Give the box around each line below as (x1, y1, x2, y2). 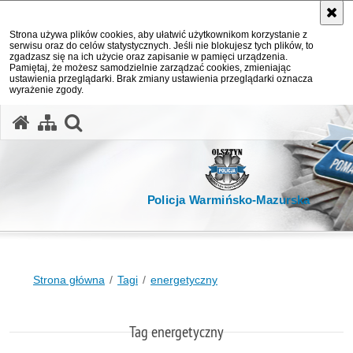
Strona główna (33, 273, 105, 286)
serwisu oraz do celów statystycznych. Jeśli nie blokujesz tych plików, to (9, 40, 314, 51)
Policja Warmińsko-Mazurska (147, 193, 310, 207)
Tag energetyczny (129, 321, 224, 341)
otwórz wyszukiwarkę (80, 110, 257, 132)
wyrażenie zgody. (9, 84, 84, 95)
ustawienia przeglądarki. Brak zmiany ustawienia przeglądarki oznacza (9, 73, 313, 84)
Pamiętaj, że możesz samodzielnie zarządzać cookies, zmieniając (9, 62, 291, 73)
